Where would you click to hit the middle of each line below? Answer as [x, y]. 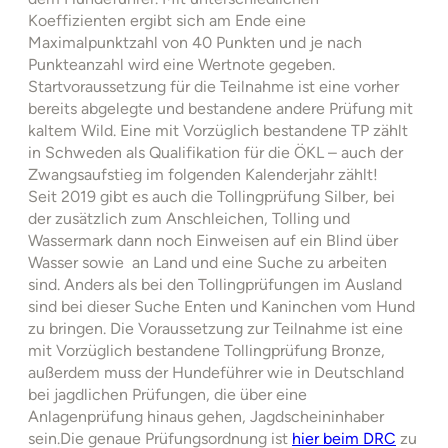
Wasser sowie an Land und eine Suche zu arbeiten [207, 262]
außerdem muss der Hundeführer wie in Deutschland [216, 372]
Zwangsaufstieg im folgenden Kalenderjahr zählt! [203, 174]
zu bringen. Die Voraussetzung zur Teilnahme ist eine [215, 328]
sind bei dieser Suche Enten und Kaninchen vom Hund [221, 306]
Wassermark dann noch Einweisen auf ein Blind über [213, 240]
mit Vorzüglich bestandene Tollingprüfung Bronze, [206, 350]
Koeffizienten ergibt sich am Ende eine [167, 20]
